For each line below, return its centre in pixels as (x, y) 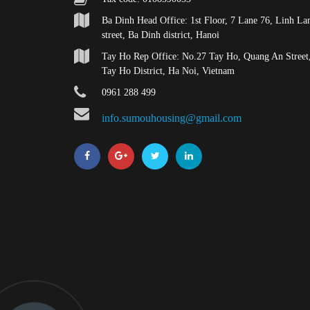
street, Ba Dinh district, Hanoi (161, 35)
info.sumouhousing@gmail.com (172, 118)
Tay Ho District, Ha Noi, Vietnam (168, 71)
